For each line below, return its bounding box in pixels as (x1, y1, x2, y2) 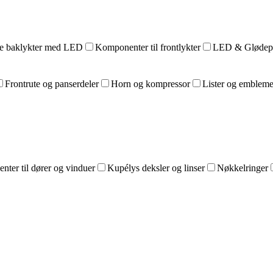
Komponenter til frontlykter (95, 42, 200, 52)
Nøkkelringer (217, 163, 268, 173)
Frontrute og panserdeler (5, 79, 99, 89)
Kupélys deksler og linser (107, 163, 205, 173)
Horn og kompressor (111, 79, 190, 89)
